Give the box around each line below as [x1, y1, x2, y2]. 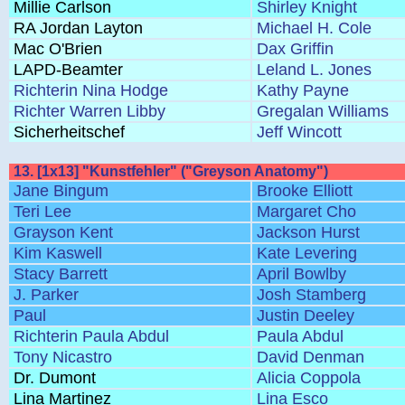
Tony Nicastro [14, 348, 112, 366]
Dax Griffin [257, 40, 334, 58]
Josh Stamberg [257, 286, 366, 304]
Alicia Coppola [257, 369, 361, 387]
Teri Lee [14, 202, 71, 221]
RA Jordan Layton [14, 19, 143, 37]
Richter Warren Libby [14, 102, 165, 120]
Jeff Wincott [257, 123, 342, 141]
